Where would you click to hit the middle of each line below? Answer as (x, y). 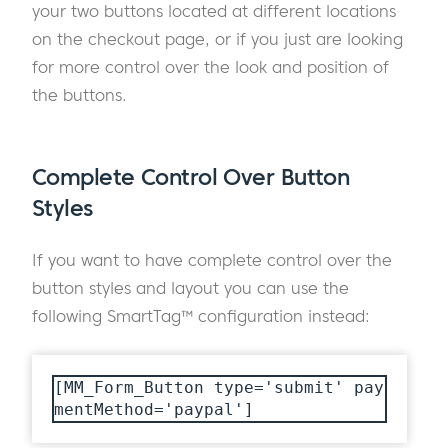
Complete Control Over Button (191, 176)
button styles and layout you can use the (190, 288)
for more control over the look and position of (210, 67)
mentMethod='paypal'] (154, 410)
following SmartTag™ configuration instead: (201, 316)
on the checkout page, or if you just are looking (217, 39)
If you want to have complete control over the (212, 260)
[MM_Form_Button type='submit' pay (219, 388)
